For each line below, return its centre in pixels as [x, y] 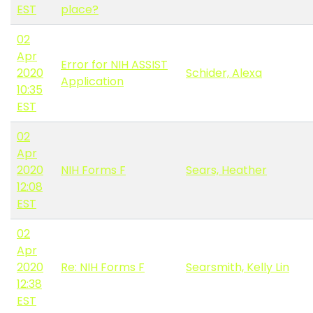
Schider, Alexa [224, 73]
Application [92, 82]
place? [80, 10]
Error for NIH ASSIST [114, 65]
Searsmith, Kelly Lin [238, 268]
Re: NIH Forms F [103, 268]
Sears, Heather [226, 170]
